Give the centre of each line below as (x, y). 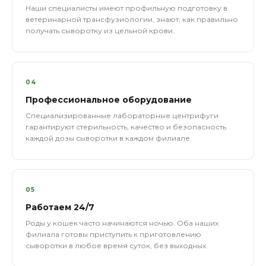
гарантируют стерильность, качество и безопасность (126, 127)
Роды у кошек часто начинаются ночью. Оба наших (122, 223)
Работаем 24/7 (60, 207)
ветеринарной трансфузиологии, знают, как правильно (132, 19)
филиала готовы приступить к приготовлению (113, 234)
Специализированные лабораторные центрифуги (122, 115)
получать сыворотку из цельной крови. (100, 31)
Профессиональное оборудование (109, 100)
